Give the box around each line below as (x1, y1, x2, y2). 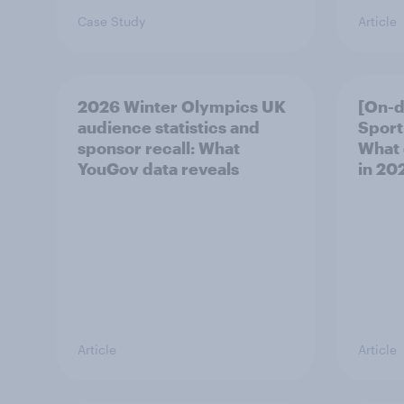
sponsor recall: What (78, 138, 240, 158)
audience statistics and (78, 117, 260, 137)
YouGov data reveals (78, 159, 239, 179)
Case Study (78, 14, 145, 29)
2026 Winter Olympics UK (78, 96, 286, 116)
